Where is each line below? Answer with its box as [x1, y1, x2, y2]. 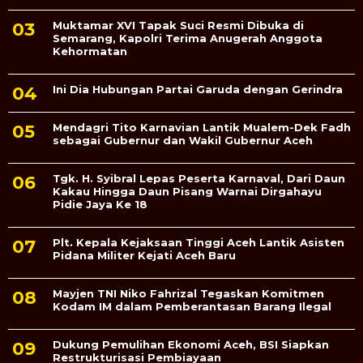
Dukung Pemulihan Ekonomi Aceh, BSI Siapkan [53, 337, 329, 351]
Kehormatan [53, 44, 127, 58]
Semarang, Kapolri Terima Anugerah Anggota [53, 31, 322, 45]
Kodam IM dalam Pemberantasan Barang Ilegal [53, 299, 331, 313]
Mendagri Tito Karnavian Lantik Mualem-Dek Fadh [53, 120, 351, 134]
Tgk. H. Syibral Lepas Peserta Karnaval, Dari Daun [53, 171, 345, 185]
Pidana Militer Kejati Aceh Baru [53, 248, 236, 262]
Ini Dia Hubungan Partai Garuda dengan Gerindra [53, 82, 343, 96]
